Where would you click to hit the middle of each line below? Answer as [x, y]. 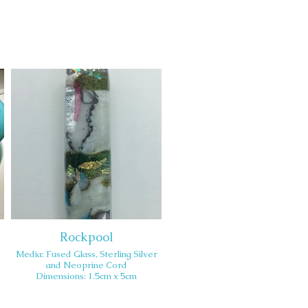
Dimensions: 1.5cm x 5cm [86, 276]
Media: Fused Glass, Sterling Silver [86, 254]
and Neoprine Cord [86, 265]
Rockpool [86, 237]
